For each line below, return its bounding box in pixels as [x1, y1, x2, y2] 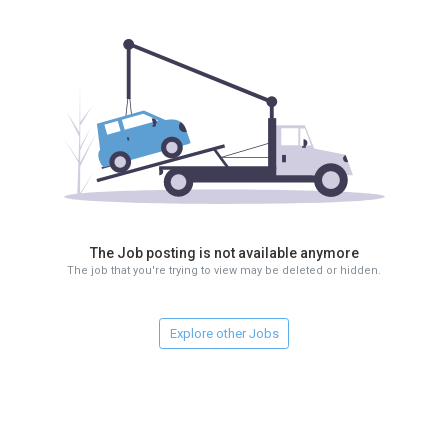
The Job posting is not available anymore [89, 245, 359, 261]
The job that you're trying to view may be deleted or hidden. [67, 264, 381, 277]
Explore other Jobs [169, 325, 279, 341]
